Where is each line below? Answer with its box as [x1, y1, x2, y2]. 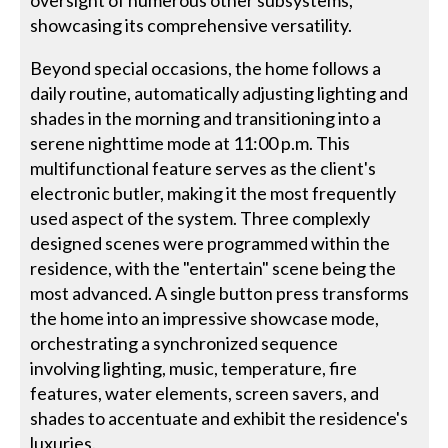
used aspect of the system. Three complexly [30, 206, 371, 229]
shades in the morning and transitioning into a [30, 106, 382, 129]
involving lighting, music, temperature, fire [30, 356, 358, 379]
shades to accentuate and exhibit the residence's [30, 406, 409, 429]
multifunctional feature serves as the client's [30, 156, 377, 179]
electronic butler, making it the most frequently [30, 181, 397, 204]
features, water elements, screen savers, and [30, 381, 380, 404]
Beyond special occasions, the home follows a [30, 56, 382, 79]
